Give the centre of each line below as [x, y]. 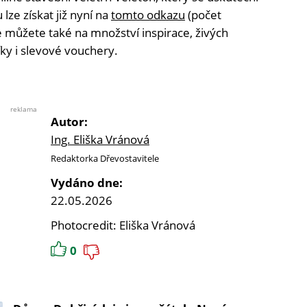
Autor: [69, 122]
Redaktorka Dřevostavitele [105, 159]
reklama [24, 109]
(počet [203, 15]
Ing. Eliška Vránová [100, 140]
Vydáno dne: [87, 183]
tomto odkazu [148, 15]
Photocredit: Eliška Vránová [123, 225]
